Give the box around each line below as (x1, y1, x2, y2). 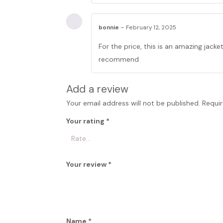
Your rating (66, 116, 106, 126)
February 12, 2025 (126, 23, 176, 32)
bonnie (99, 23, 120, 32)
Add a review (66, 82, 128, 97)
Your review (66, 160, 108, 169)
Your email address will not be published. (66, 99, 200, 108)
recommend (99, 55, 139, 64)
